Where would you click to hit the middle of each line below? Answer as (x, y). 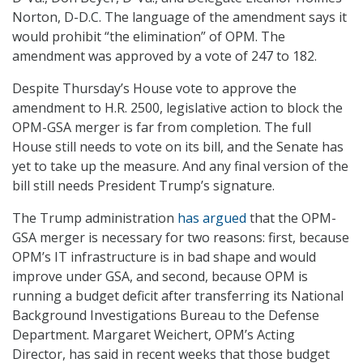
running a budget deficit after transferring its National (178, 296)
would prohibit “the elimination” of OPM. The (149, 37)
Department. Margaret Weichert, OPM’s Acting (154, 335)
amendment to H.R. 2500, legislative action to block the (177, 108)
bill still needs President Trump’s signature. (143, 186)
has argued (212, 218)
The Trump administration (95, 218)
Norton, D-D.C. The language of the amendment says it (179, 17)
